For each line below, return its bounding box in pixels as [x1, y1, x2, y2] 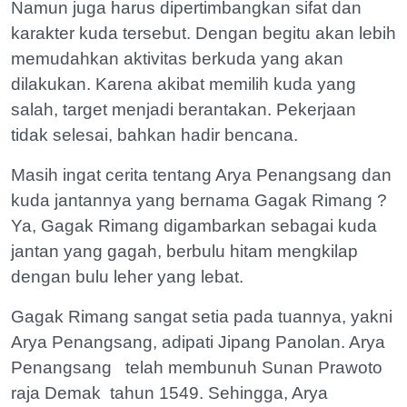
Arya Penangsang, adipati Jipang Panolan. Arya [11, 332, 385, 352]
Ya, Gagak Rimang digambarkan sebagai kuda [11, 215, 377, 235]
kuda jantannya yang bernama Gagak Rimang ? [11, 190, 387, 210]
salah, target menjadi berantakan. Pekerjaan [11, 99, 356, 119]
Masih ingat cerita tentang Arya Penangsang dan [11, 164, 392, 184]
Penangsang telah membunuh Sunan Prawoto [11, 357, 382, 377]
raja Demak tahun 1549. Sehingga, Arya [11, 382, 328, 402]
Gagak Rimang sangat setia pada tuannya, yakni [11, 306, 392, 326]
